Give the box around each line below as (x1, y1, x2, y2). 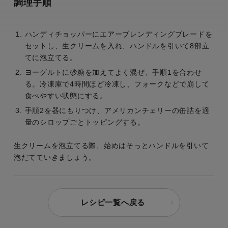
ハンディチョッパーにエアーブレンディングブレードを (24, 30, 213, 38)
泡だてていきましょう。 (13, 153, 97, 161)
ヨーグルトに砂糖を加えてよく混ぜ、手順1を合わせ (24, 68, 202, 76)
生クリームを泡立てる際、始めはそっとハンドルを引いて (13, 141, 209, 150)
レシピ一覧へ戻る (81, 197, 145, 207)
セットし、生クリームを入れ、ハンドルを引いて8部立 (24, 41, 210, 50)
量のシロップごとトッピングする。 (24, 118, 145, 126)
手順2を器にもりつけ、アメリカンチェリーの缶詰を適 (24, 106, 210, 115)
